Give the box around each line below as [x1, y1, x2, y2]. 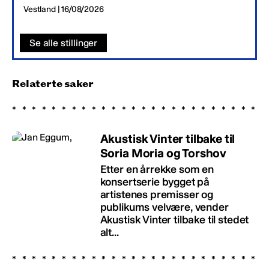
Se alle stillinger [29, 37, 98, 49]
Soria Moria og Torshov [100, 145, 227, 160]
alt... [100, 225, 119, 239]
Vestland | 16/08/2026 [23, 4, 104, 14]
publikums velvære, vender [100, 200, 229, 214]
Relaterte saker [12, 77, 94, 89]
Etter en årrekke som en [100, 162, 214, 176]
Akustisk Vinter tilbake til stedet [100, 213, 249, 226]
